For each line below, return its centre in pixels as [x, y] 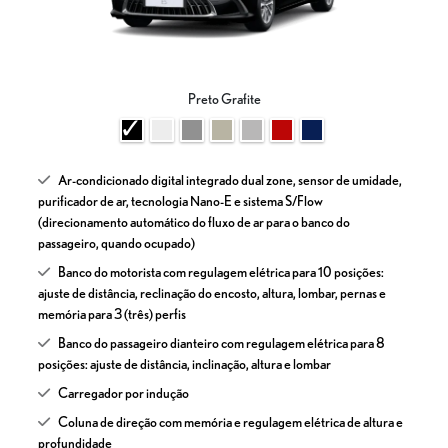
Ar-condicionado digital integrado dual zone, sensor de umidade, [230, 179]
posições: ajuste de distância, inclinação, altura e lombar [184, 363]
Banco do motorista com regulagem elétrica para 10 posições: [221, 271]
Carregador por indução [123, 392]
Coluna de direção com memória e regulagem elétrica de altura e [230, 421]
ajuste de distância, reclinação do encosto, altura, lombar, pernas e [212, 292]
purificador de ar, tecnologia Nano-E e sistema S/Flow [180, 200]
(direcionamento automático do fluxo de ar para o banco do [194, 221]
